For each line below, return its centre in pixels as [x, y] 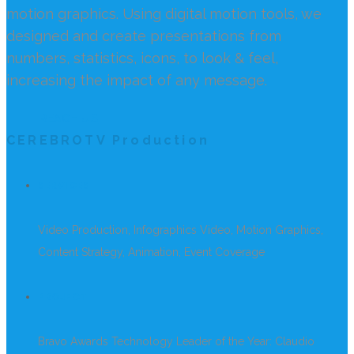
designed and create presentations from [144, 36]
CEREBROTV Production [108, 141]
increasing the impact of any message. [137, 81]
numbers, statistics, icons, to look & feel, [142, 58]
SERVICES [64, 186]
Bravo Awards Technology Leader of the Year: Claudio [176, 341]
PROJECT [63, 297]
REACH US [69, 119]
